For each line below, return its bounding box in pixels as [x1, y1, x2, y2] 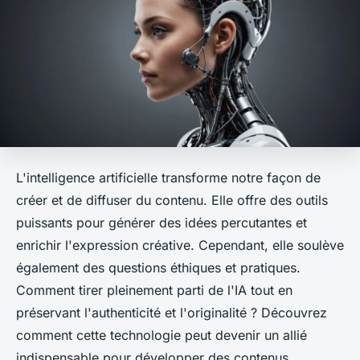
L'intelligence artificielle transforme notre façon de [16, 170, 321, 186]
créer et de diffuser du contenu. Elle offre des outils [16, 192, 328, 209]
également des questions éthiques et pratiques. [16, 260, 301, 276]
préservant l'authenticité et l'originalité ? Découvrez [16, 305, 327, 321]
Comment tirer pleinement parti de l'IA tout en [16, 282, 292, 299]
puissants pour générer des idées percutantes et [16, 215, 307, 231]
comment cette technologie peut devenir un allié [16, 327, 307, 344]
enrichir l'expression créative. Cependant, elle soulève [16, 237, 344, 254]
